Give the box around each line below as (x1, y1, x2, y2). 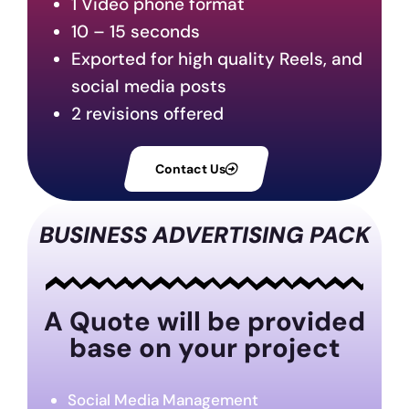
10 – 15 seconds (71, 20, 200, 44)
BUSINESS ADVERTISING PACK (38, 220, 371, 251)
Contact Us (154, 161, 225, 178)
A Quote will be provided (44, 303, 365, 339)
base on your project (68, 330, 341, 365)
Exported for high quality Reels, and (71, 47, 362, 71)
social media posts (71, 75, 226, 99)
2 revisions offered (71, 102, 224, 126)
